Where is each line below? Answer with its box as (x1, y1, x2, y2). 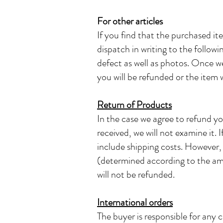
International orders (97, 195, 173, 210)
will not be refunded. (97, 167, 175, 182)
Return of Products (97, 98, 172, 112)
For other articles (97, 14, 163, 28)
